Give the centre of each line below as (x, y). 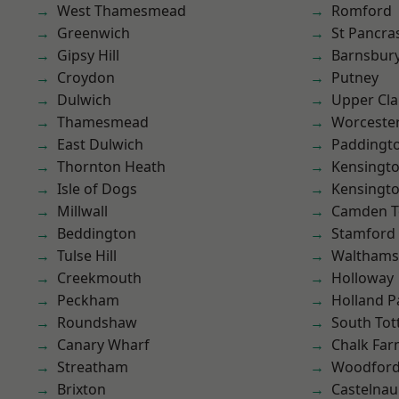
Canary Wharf (103, 345)
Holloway (362, 278)
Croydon (86, 77)
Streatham (93, 367)
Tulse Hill (87, 256)
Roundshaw (97, 322)
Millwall (82, 211)
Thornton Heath (111, 167)
